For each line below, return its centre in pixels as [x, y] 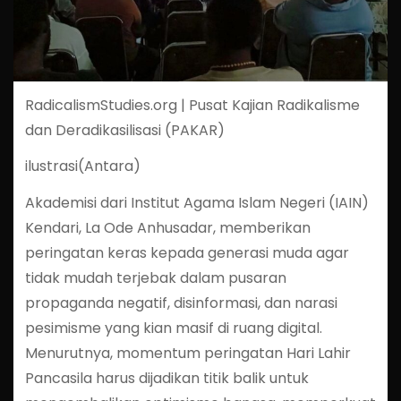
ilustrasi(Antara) [82, 166]
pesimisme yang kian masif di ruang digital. [173, 328]
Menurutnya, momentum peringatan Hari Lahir [188, 354]
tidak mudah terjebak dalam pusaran [155, 278]
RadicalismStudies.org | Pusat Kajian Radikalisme [192, 105]
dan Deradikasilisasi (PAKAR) [124, 130]
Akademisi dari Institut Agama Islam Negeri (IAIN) [196, 203]
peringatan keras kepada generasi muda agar [187, 253]
